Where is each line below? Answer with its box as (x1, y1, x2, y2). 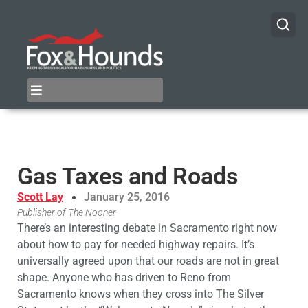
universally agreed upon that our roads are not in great (17, 254, 279, 268)
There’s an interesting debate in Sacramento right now (17, 221, 277, 235)
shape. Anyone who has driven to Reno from (17, 271, 231, 285)
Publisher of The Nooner (17, 207, 116, 219)
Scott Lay (17, 190, 63, 204)
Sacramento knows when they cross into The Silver (17, 287, 264, 301)
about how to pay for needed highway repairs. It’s (17, 238, 254, 252)
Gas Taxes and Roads (17, 162, 238, 190)
